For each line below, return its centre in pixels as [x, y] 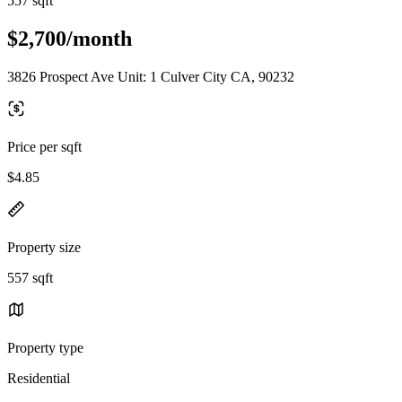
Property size [44, 247]
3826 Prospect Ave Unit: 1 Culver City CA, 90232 [151, 76]
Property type [45, 347]
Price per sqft [44, 146]
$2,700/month [70, 38]
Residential [39, 378]
